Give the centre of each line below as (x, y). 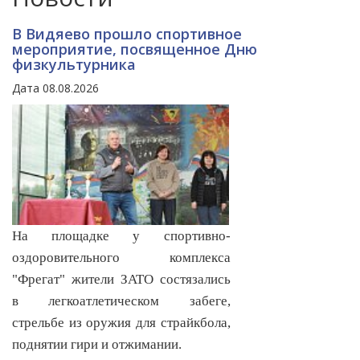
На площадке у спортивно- (121, 236)
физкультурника (74, 65)
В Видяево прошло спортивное (127, 34)
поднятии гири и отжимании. (97, 345)
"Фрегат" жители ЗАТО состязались (121, 280)
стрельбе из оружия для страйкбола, (121, 323)
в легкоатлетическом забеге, (121, 301)
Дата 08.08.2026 (55, 88)
